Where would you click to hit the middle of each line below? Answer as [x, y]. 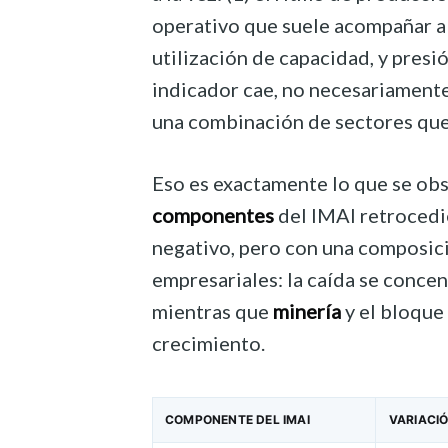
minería [307, 311]
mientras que [212, 311]
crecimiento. [208, 343]
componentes [213, 215]
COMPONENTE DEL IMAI [237, 420]
